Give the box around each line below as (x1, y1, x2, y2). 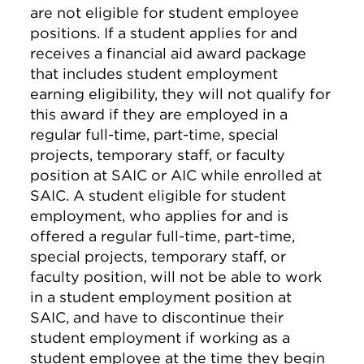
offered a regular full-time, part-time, (30, 227, 296, 245)
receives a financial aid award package (30, 45, 307, 62)
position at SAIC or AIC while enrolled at (30, 167, 323, 184)
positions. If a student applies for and (30, 24, 298, 41)
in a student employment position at (30, 288, 292, 305)
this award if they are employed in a (30, 106, 288, 123)
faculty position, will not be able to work (30, 268, 323, 285)
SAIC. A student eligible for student (30, 187, 287, 204)
